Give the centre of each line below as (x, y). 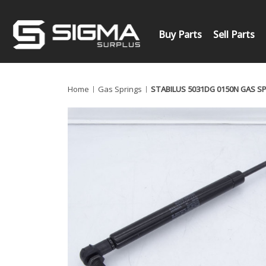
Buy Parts (180, 34)
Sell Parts (234, 34)
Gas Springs (120, 89)
